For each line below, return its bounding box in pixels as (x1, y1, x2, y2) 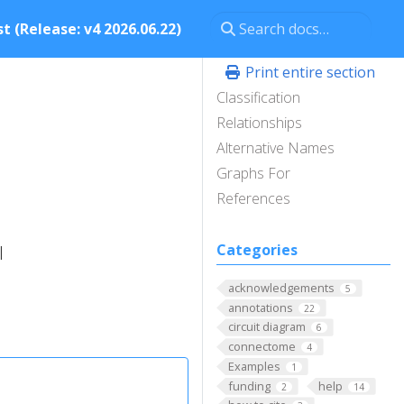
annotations (227, 298, 293, 316)
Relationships (216, 113, 302, 133)
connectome (227, 338, 296, 355)
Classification (216, 87, 300, 107)
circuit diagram (227, 318, 306, 335)
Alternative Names (216, 138, 335, 158)
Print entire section (242, 62, 375, 82)
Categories (216, 240, 298, 260)
